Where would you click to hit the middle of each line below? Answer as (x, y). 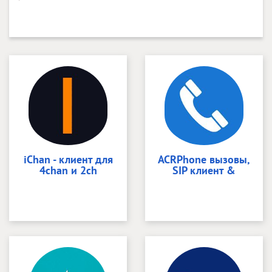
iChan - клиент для (68, 159)
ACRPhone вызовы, (204, 159)
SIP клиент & (204, 170)
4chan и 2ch (68, 170)
